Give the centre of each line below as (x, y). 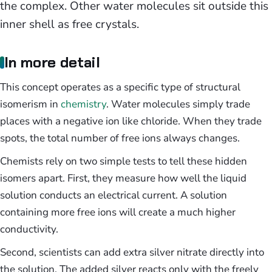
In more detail (52, 62)
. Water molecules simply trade (178, 104)
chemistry (83, 104)
